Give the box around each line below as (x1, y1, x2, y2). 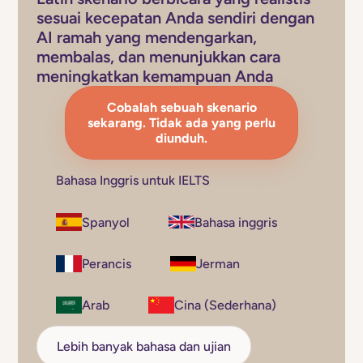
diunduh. (156, 130, 207, 147)
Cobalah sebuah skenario (106, 100, 257, 116)
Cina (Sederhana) (173, 297, 276, 313)
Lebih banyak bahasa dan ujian (56, 339, 231, 355)
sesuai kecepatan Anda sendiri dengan (36, 8, 314, 28)
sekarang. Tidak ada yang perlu (88, 115, 275, 131)
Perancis (81, 255, 131, 271)
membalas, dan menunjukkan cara (36, 47, 280, 67)
